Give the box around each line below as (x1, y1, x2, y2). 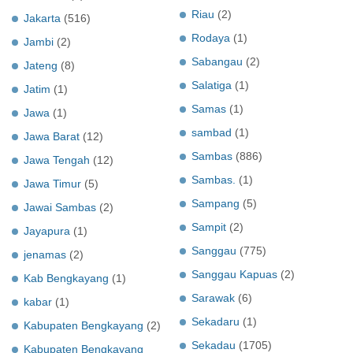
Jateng (24, 58, 58, 72)
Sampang (191, 196, 240, 210)
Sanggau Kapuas (191, 267, 277, 281)
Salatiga (191, 78, 232, 91)
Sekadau (191, 338, 236, 351)
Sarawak (191, 291, 235, 304)
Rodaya (191, 31, 230, 44)
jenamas (24, 247, 66, 261)
